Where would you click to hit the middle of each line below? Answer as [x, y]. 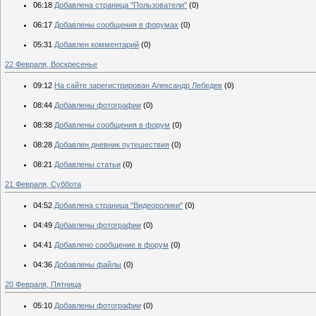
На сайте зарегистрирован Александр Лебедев [138, 85]
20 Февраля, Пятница [43, 284]
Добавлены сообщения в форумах [116, 24]
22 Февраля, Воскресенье [51, 64]
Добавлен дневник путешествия [112, 144]
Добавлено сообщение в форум [111, 244]
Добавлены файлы [88, 264]
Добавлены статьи [87, 164]
